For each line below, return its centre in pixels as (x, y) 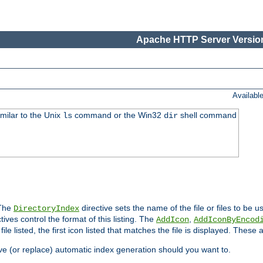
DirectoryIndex (46, 209)
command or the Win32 (118, 115)
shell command (207, 115)
